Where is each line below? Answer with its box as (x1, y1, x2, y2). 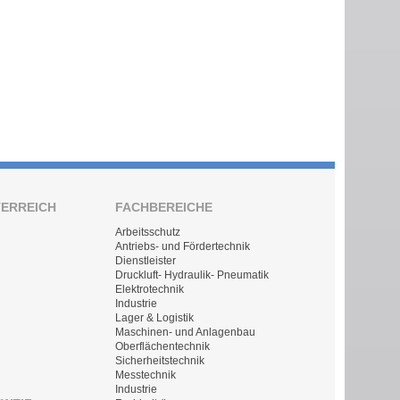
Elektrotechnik (115, 282, 185, 296)
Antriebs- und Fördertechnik (115, 239, 251, 253)
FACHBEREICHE (115, 199, 213, 214)
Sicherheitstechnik (115, 354, 205, 367)
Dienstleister (115, 254, 177, 267)
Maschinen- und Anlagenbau (115, 325, 256, 338)
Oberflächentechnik (115, 339, 211, 353)
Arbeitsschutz (115, 225, 181, 238)
